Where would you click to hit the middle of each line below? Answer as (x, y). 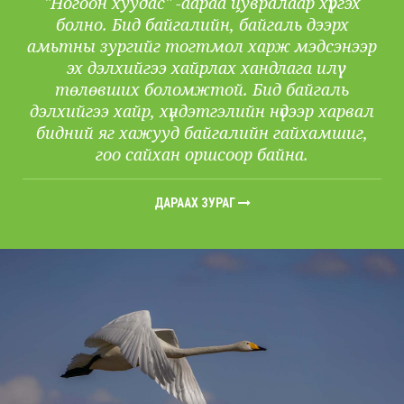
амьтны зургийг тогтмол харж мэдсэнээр (202, 46)
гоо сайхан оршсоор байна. (202, 155)
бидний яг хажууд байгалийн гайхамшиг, (202, 133)
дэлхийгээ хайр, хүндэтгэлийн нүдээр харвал (202, 111)
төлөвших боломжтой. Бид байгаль (202, 90)
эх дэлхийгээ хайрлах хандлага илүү (202, 68)
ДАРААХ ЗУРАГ (196, 203)
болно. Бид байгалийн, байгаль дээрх (202, 25)
